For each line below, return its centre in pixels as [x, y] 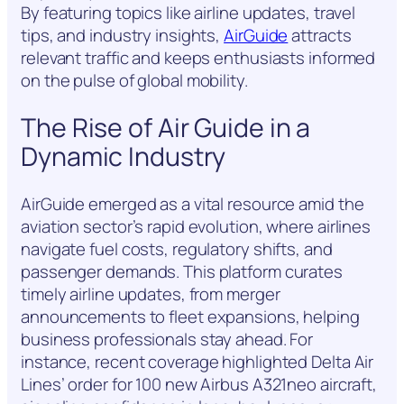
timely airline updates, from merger [151, 294]
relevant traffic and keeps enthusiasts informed [198, 58]
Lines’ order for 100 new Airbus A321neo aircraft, [199, 384]
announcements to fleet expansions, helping [190, 316]
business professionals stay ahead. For [167, 339]
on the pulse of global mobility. [134, 81]
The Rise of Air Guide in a [166, 127]
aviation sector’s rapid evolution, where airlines [196, 226]
